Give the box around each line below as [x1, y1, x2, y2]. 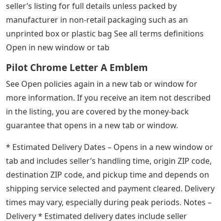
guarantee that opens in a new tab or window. [6, 120, 178, 131]
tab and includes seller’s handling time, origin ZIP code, [6, 155, 212, 167]
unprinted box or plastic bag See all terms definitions [6, 28, 204, 39]
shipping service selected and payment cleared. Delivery [6, 183, 215, 194]
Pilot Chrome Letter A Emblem [6, 61, 148, 74]
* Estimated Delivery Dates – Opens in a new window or [6, 142, 213, 153]
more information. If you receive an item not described [6, 92, 211, 104]
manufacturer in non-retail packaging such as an [6, 14, 188, 26]
